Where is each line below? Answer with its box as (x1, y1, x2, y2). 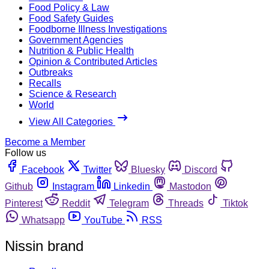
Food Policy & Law (29, 2, 109, 13)
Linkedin (113, 181, 150, 192)
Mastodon (169, 181, 211, 192)
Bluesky (131, 164, 165, 175)
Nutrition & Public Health (29, 45, 134, 56)
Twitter (83, 164, 112, 175)
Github (5, 181, 33, 192)
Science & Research (29, 88, 116, 99)
